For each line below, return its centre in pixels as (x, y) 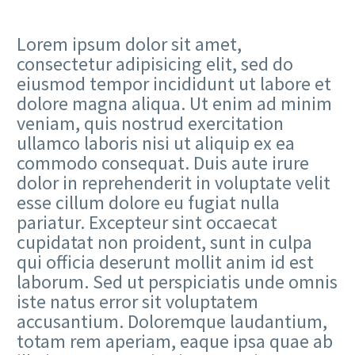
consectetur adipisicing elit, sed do (155, 63)
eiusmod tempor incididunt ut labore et (174, 83)
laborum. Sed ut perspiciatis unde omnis (177, 281)
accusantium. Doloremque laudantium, (172, 321)
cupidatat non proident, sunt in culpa (164, 242)
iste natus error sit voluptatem (137, 301)
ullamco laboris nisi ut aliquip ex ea (156, 143)
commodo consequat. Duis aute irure (163, 162)
